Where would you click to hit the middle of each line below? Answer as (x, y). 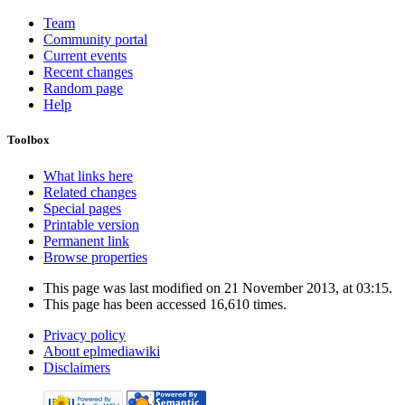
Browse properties (95, 257)
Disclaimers (77, 367)
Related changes (90, 192)
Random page (83, 89)
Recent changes (88, 72)
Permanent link (86, 240)
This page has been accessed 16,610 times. (165, 304)
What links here (88, 175)
